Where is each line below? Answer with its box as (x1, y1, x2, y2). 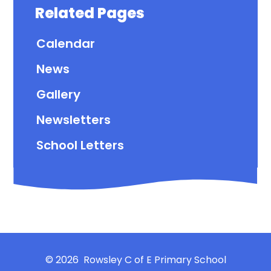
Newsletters (36, 111, 111, 129)
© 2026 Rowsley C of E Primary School (45, 252, 226, 267)
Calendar (36, 35, 95, 53)
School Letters (36, 137, 124, 154)
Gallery (36, 86, 80, 103)
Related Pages (35, 3, 145, 24)
